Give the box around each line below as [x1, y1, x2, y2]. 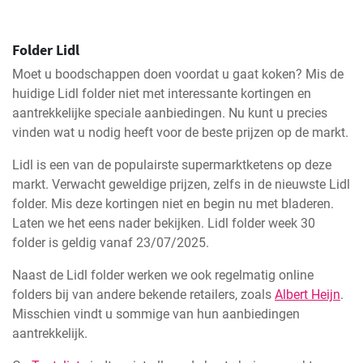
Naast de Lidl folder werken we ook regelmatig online [12, 267, 314, 283]
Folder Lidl [12, 41, 79, 59]
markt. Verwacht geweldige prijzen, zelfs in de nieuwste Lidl [12, 177, 350, 192]
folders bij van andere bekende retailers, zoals [12, 287, 275, 302]
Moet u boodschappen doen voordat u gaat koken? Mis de [12, 66, 344, 82]
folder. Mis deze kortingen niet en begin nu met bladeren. [12, 196, 334, 211]
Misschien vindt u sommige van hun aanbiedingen [12, 306, 300, 322]
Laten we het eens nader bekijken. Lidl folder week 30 [12, 216, 315, 231]
